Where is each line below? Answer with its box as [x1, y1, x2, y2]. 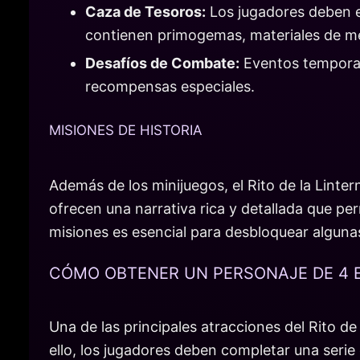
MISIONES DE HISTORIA [49, 121, 202, 138]
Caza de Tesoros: [85, 2, 206, 20]
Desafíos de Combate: [85, 54, 239, 72]
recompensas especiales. [85, 77, 255, 95]
